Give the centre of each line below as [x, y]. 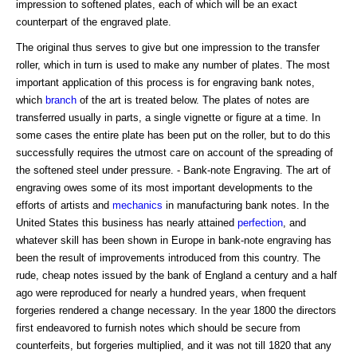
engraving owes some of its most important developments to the [164, 188]
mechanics [137, 206]
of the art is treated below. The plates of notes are [193, 100]
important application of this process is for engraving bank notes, [165, 83]
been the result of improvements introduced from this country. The [168, 258]
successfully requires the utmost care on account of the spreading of [175, 153]
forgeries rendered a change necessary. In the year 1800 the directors [176, 311]
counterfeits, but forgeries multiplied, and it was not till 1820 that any [174, 346]
